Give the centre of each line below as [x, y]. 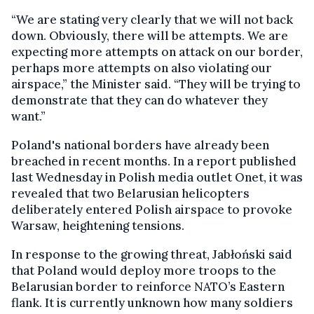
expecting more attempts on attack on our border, [157, 52]
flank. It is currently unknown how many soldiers [152, 302]
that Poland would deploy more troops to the [144, 270]
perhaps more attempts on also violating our [142, 68]
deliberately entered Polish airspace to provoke [152, 209]
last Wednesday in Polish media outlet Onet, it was [157, 177]
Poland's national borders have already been [140, 145]
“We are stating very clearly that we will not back [152, 19]
